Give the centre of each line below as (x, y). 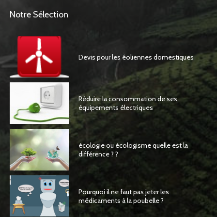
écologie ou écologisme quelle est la (133, 145)
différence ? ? (99, 154)
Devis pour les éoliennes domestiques (136, 57)
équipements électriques (116, 108)
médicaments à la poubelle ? (121, 200)
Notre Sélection (39, 14)
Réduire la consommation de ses (128, 99)
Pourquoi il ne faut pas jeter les (124, 192)
